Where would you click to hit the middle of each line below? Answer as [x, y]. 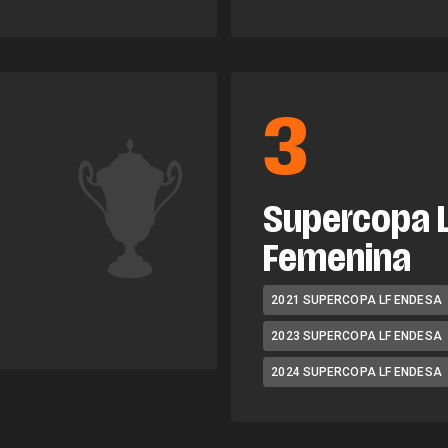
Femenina [337, 262]
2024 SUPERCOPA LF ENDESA [356, 372]
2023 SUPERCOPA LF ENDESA [356, 336]
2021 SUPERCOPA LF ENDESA [356, 300]
